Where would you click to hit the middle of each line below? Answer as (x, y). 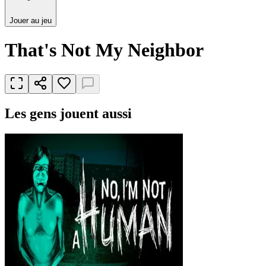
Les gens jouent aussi (68, 113)
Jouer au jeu (31, 20)
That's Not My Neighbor (104, 50)
